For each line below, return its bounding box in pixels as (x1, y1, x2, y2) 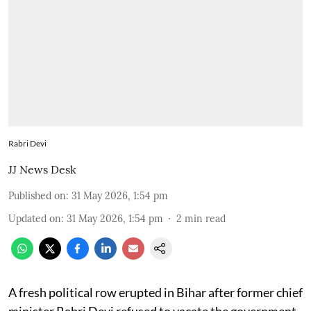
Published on (8, 189, 66, 202)
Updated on (8, 212, 61, 225)
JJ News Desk (8, 162, 76, 176)
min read (185, 212, 226, 225)
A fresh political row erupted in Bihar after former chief (8, 284, 303, 300)
